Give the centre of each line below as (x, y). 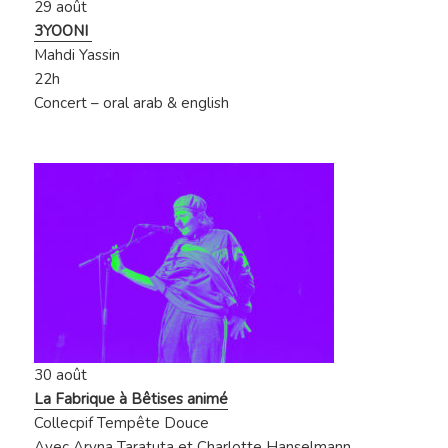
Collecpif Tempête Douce (122, 423)
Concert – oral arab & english (132, 103)
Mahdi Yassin (79, 55)
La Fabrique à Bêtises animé (131, 399)
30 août (61, 375)
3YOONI (63, 31)
